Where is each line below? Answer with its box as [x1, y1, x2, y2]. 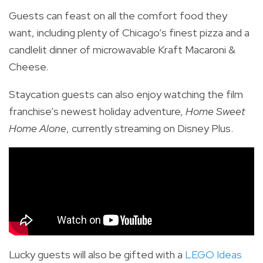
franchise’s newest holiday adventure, [9, 104, 186, 118]
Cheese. [9, 59, 48, 73]
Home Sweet [186, 104, 245, 118]
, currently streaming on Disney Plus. [66, 121, 233, 135]
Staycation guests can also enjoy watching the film [9, 87, 243, 101]
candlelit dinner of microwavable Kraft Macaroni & [9, 42, 235, 56]
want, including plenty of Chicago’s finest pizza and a [9, 25, 249, 39]
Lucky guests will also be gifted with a [9, 247, 185, 261]
